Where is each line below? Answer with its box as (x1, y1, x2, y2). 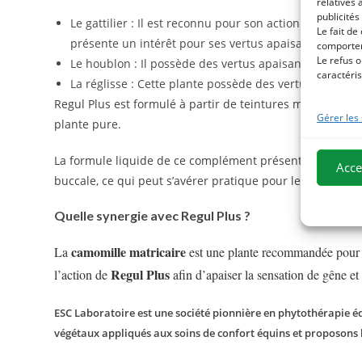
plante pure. (54, 116, 122, 132)
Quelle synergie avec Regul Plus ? (54, 207, 251, 223)
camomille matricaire (71, 242, 187, 261)
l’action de (54, 265, 112, 283)
